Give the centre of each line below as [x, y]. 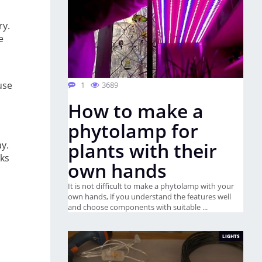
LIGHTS [231, 236]
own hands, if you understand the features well [149, 196]
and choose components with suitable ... [138, 207]
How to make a [136, 111]
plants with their [142, 151]
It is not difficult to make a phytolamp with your [151, 186]
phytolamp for [133, 131]
